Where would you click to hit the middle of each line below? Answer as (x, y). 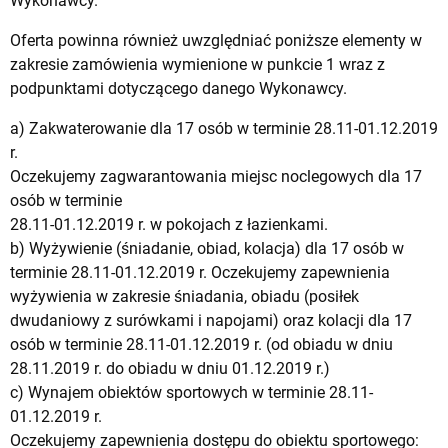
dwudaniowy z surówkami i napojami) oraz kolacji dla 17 (211, 320)
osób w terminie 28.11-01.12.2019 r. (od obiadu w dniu (201, 344)
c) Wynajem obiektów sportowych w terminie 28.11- (191, 392)
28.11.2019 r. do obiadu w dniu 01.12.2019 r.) (170, 368)
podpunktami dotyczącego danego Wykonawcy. (178, 88)
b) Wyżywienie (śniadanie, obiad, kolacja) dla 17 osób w (207, 248)
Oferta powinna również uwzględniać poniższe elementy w (216, 40)
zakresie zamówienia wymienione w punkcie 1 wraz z (197, 64)
